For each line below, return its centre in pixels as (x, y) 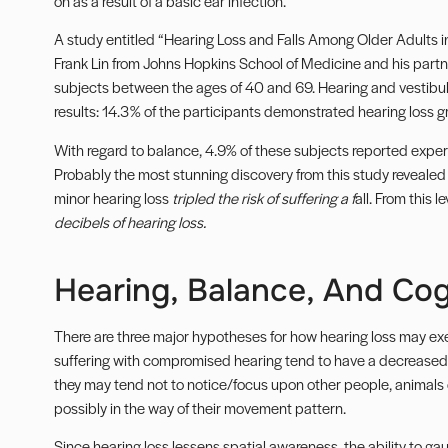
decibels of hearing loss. (129, 221)
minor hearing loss (112, 197)
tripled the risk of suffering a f (263, 197)
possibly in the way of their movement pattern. (199, 407)
